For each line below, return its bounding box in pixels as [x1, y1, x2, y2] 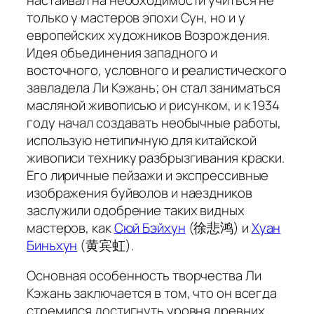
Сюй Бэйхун [114, 218, 186, 237]
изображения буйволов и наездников [27, 183, 252, 202]
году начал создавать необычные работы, [27, 113, 282, 132]
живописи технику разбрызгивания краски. [27, 148, 285, 167]
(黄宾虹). [77, 235, 134, 254]
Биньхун [27, 235, 78, 254]
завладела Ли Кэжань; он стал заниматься [27, 78, 281, 97]
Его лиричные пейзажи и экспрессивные [27, 165, 269, 184]
